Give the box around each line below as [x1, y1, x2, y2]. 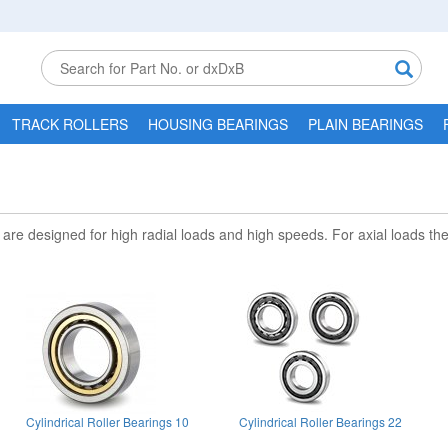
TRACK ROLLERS [12, 114, 128, 134]
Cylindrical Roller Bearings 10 [25, 413, 189, 430]
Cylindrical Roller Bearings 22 [238, 413, 402, 430]
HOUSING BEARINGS [148, 114, 288, 134]
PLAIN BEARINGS [308, 114, 423, 134]
